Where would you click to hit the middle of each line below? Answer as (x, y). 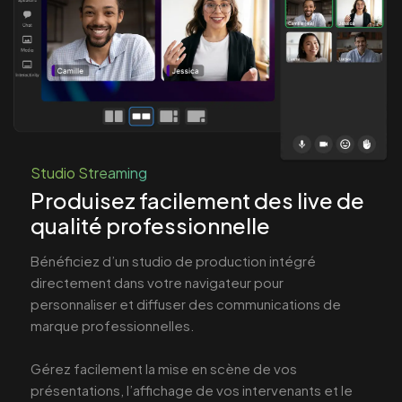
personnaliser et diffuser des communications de (186, 303)
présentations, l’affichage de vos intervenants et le (192, 389)
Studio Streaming (89, 172)
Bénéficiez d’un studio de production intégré (173, 260)
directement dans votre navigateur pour (157, 282)
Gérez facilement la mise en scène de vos (164, 368)
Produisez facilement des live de (197, 200)
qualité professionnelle (150, 225)
